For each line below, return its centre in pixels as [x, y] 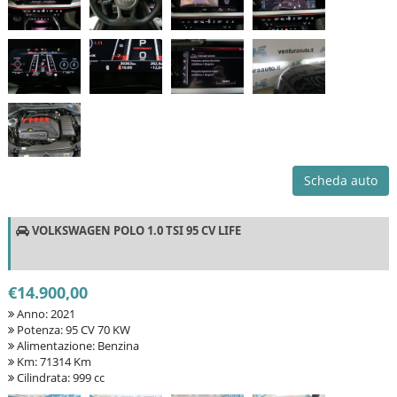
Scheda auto [341, 181]
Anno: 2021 [44, 314]
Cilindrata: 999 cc [59, 378]
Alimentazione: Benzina [76, 346]
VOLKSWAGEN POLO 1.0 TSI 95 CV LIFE [135, 231]
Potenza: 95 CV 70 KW [72, 330]
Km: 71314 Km [52, 362]
